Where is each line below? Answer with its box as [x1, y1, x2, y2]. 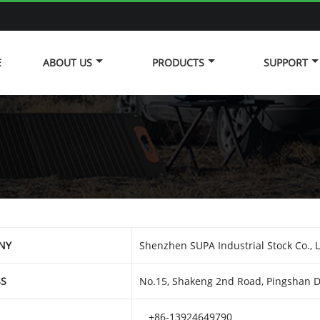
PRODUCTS [152, 56, 204, 69]
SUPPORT [263, 56, 308, 69]
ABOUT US [43, 56, 92, 69]
